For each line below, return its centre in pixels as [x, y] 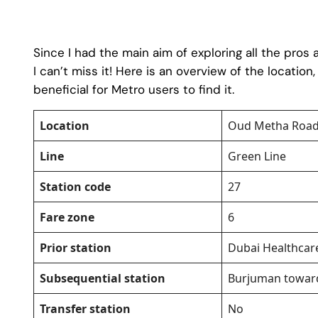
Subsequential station [103, 279]
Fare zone [67, 218]
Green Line [257, 157]
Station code [75, 187]
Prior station [76, 248]
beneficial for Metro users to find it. [134, 90]
